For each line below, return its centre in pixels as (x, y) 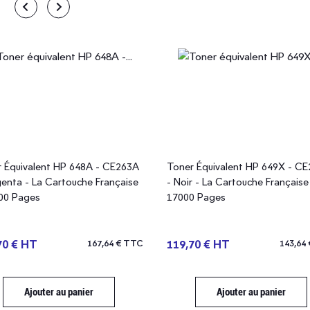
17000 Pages (196, 197)
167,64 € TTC (115, 243)
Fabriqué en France (215, 23)
